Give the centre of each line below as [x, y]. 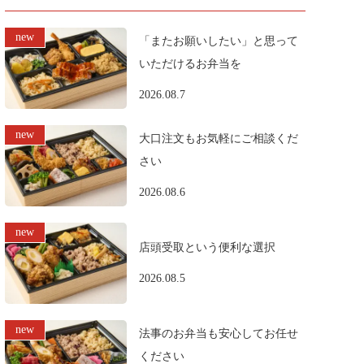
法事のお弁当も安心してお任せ [219, 334]
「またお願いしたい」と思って [219, 41]
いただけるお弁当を [190, 64]
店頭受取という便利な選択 [207, 247]
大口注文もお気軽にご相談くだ [219, 139]
